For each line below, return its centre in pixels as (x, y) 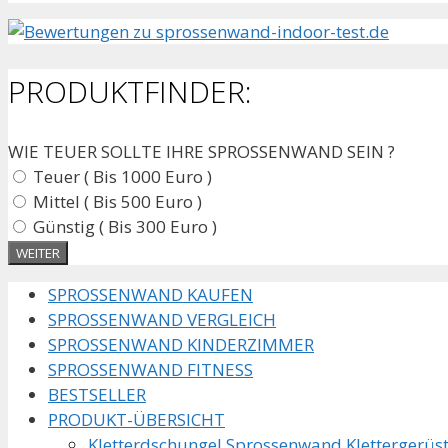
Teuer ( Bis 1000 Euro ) (120, 176)
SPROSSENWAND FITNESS (150, 369)
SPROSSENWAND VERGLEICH (162, 319)
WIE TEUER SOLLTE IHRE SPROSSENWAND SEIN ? (201, 151)
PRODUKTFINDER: (130, 91)
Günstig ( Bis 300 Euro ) (123, 226)
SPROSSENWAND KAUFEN (150, 294)
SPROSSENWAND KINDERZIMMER (181, 344)
